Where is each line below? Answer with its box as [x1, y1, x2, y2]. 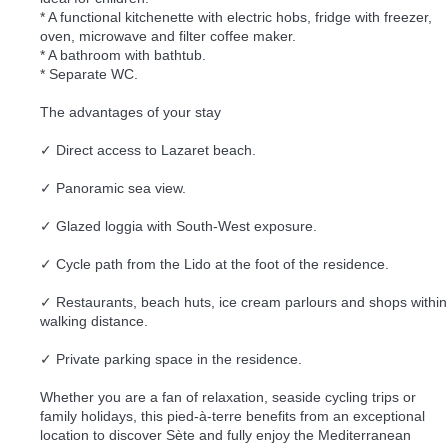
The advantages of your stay [40, 103, 221, 120]
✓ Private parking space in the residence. [40, 350, 302, 367]
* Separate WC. [40, 65, 138, 82]
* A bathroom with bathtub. [40, 46, 206, 63]
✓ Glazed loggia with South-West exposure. [40, 217, 317, 234]
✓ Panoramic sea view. [40, 179, 186, 196]
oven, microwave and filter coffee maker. [40, 27, 296, 44]
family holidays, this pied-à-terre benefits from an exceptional [40, 407, 425, 424]
